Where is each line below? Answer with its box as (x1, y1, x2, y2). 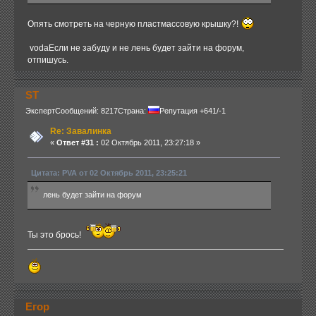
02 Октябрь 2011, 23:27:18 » (98, 138, 200, 147)
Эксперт (25, 107, 55, 116)
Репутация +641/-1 (159, 107, 226, 116)
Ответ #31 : (56, 138, 99, 147)
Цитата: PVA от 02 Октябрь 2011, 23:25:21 (30, 168, 187, 177)
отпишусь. (27, 54, 68, 65)
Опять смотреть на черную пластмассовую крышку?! (27, 18, 241, 29)
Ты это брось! (27, 229, 85, 240)
